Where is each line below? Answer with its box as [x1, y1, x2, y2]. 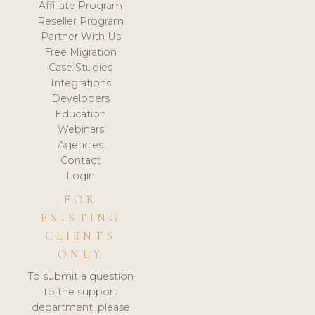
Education [55, 107, 107, 120]
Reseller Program [37, 14, 124, 27]
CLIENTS [44, 229, 117, 243]
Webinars [57, 122, 104, 136]
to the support [44, 285, 118, 299]
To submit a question [27, 270, 134, 283]
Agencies [58, 138, 104, 151]
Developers [51, 91, 110, 105]
